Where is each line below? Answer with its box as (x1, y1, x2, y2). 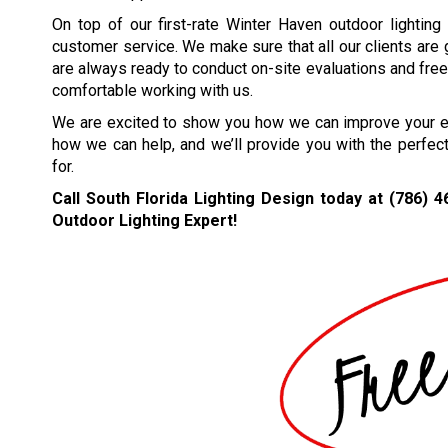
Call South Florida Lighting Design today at (52, 189, 389, 209)
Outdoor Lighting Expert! (52, 211, 237, 231)
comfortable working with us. (52, 81, 253, 101)
